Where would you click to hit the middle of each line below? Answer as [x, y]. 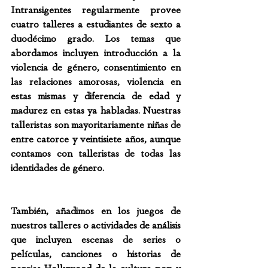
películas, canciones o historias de [96, 254]
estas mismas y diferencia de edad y [96, 96]
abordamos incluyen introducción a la [96, 53]
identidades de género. [57, 168]
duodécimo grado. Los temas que [96, 39]
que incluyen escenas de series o [96, 240]
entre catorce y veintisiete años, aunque [96, 139]
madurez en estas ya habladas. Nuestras [96, 110]
